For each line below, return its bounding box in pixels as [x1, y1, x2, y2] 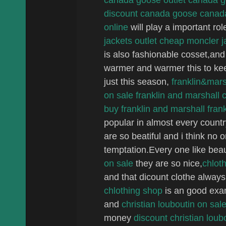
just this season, [104, 76, 172, 87]
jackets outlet [104, 35, 157, 46]
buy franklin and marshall [104, 103, 205, 114]
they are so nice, [133, 157, 202, 168]
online [104, 21, 128, 32]
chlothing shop [104, 185, 162, 196]
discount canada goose [104, 8, 197, 19]
